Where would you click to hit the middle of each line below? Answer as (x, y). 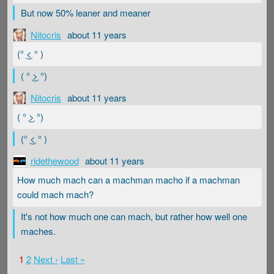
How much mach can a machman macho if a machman (128, 180)
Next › (46, 259)
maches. (38, 231)
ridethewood (55, 160)
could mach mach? (55, 194)
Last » (72, 259)
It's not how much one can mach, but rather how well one (134, 216)
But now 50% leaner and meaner (85, 12)
